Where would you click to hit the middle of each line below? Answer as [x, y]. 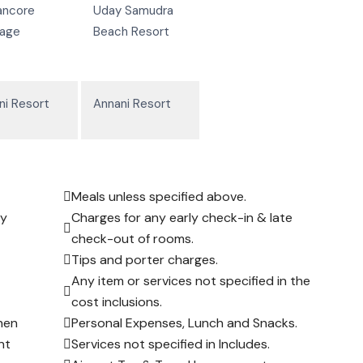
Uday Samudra [133, 10]
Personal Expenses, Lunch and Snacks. [184, 322]
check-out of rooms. [132, 238]
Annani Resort [132, 103]
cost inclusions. [117, 301]
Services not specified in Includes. [171, 344]
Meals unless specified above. [159, 196]
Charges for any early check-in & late [182, 217]
